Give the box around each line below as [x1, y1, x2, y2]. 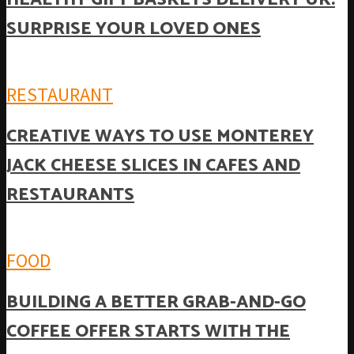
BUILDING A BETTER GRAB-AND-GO [6, 287, 306, 317]
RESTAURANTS [6, 179, 134, 209]
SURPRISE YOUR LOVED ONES [6, 13, 261, 43]
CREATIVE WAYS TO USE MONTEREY [6, 121, 314, 151]
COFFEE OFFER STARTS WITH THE [6, 316, 290, 346]
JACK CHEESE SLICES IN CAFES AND [6, 150, 300, 180]
